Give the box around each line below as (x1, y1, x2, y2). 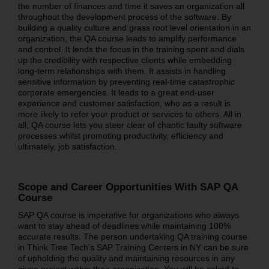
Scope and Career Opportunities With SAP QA (17, 181, 238, 193)
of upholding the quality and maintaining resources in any (17, 253, 235, 263)
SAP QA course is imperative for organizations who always (17, 210, 239, 220)
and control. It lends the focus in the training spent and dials (17, 44, 244, 54)
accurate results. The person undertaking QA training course (17, 231, 247, 241)
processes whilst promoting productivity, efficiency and (17, 130, 223, 141)
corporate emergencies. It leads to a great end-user (17, 87, 214, 97)
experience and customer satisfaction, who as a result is (17, 98, 231, 108)
